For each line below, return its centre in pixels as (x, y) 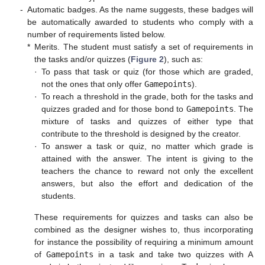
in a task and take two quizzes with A (174, 254)
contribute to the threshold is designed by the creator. (141, 134)
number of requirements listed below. (97, 35)
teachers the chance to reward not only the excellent (147, 171)
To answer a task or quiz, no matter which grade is (147, 146)
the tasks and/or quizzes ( (83, 59)
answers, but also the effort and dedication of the (147, 184)
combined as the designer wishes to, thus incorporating (144, 229)
